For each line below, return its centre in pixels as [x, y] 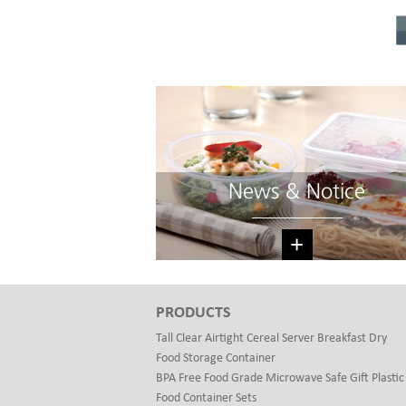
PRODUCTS [193, 313]
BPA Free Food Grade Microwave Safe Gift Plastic [280, 378]
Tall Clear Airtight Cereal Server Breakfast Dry [271, 338]
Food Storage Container [216, 358]
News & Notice [297, 192]
